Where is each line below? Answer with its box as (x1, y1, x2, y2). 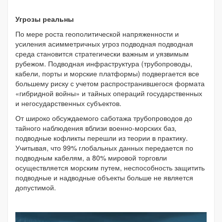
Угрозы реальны (15, 13, 74, 24)
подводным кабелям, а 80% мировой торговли (15, 152, 167, 163)
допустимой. (15, 182, 58, 192)
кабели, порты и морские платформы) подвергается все (15, 68, 199, 78)
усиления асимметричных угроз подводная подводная (15, 38, 193, 49)
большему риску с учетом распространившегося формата (15, 78, 205, 88)
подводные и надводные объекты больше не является (15, 172, 193, 182)
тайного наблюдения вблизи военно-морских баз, (15, 122, 176, 133)
